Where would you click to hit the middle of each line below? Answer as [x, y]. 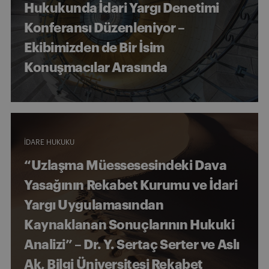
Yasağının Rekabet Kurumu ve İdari [131, 185]
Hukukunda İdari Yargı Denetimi [122, 8]
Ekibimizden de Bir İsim [94, 48]
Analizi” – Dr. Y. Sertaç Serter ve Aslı [132, 245]
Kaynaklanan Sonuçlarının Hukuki [129, 225]
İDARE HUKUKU [49, 142]
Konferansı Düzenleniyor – [104, 28]
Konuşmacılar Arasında [96, 68]
